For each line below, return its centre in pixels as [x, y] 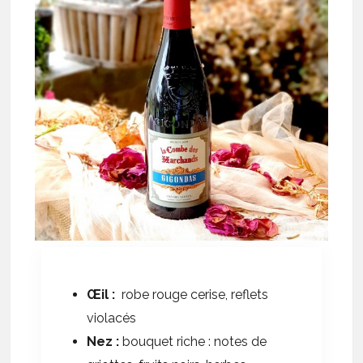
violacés [112, 318]
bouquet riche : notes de [195, 341]
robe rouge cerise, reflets [194, 294]
